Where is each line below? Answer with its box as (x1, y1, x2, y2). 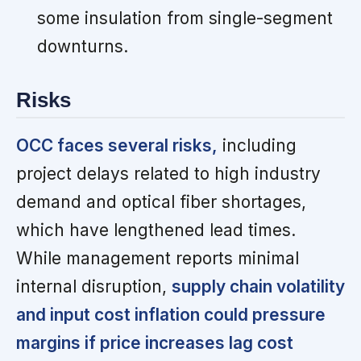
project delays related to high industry (16, 164, 321, 185)
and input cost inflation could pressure (16, 305, 326, 326)
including (218, 135, 297, 156)
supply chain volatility (172, 276, 345, 297)
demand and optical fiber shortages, (16, 192, 306, 213)
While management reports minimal (16, 248, 299, 269)
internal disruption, (16, 276, 172, 297)
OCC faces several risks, (16, 135, 218, 156)
